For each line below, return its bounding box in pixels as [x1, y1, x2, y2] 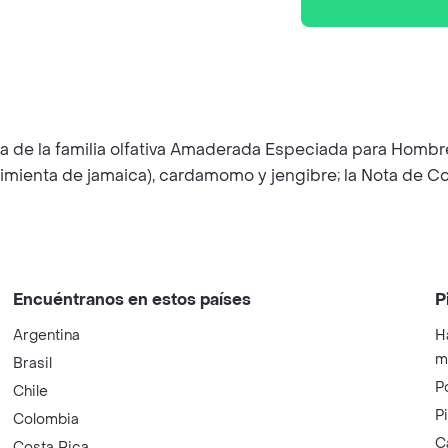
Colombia [13, 410, 80, 429]
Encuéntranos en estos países [13, 289, 252, 310]
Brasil [13, 354, 53, 373]
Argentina [13, 326, 81, 345]
